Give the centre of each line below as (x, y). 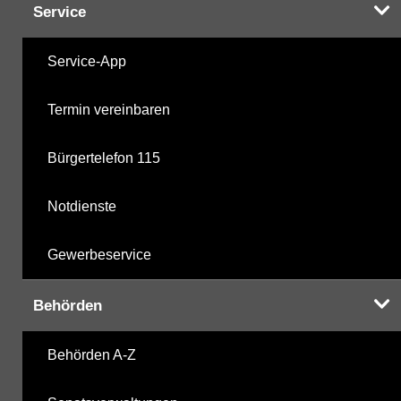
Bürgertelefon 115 (104, 158)
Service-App (87, 61)
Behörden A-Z (92, 354)
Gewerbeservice (99, 254)
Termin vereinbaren (109, 109)
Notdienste (82, 206)
